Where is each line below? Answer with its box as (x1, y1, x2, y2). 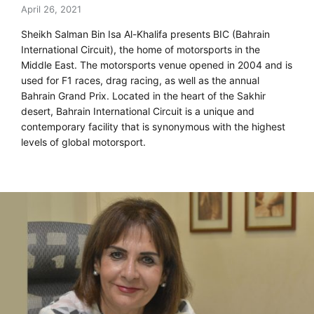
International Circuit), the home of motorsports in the (21, 43, 260, 55)
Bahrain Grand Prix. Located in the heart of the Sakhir (21, 89, 266, 102)
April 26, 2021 (21, 3, 81, 15)
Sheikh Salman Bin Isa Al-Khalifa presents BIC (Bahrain (21, 27, 270, 40)
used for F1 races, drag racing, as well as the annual (21, 74, 259, 86)
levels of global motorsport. (21, 135, 146, 148)
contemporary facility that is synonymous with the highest (21, 120, 285, 132)
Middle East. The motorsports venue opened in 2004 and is (21, 58, 292, 71)
